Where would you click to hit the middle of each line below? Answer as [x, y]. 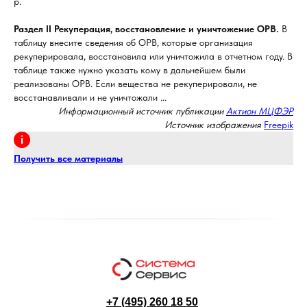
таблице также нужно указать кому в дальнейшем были [130, 70]
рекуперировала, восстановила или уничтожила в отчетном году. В [153, 56]
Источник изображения [213, 125]
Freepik [279, 125]
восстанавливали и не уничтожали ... [90, 97]
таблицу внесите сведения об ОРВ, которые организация [133, 42]
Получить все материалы [68, 158]
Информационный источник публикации [142, 111]
